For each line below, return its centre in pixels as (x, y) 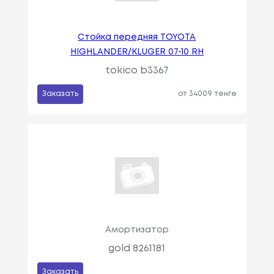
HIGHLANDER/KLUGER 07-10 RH (137, 52)
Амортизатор (137, 230)
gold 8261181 (137, 248)
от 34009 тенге (208, 94)
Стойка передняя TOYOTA (137, 37)
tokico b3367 (137, 70)
